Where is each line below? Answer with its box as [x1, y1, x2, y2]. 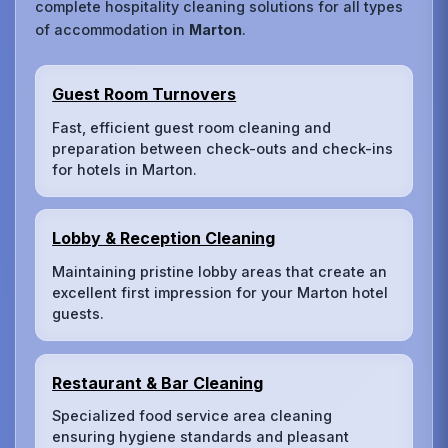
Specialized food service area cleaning [52, 407, 333, 425]
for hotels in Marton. [52, 160, 198, 178]
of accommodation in [35, 20, 190, 38]
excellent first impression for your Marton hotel [52, 283, 389, 301]
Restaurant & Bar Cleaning [52, 372, 264, 393]
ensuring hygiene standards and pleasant [52, 428, 350, 446]
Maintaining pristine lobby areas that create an [52, 262, 388, 280]
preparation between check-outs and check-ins [52, 139, 394, 157]
